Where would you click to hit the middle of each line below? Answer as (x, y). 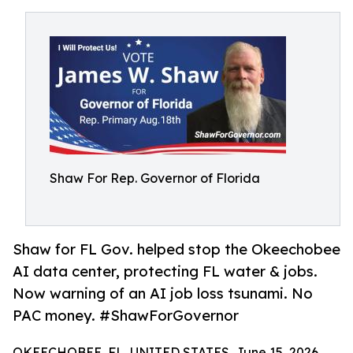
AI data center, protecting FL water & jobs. (165, 271)
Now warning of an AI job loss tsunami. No (163, 294)
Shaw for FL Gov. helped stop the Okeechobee (176, 249)
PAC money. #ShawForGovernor (126, 316)
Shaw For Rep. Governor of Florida (155, 178)
